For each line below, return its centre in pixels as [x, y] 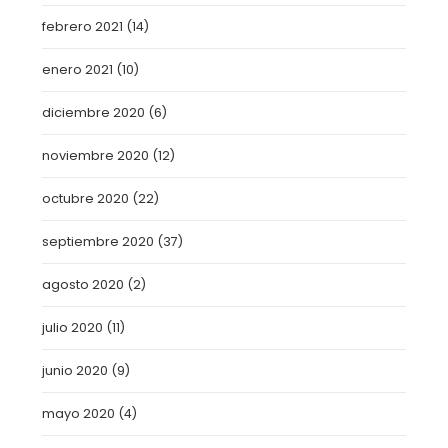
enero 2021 [78, 69]
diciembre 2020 [94, 112]
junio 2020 [75, 370]
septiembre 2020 [98, 241]
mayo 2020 [79, 413]
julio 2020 [73, 327]
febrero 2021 [83, 26]
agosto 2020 [83, 284]
